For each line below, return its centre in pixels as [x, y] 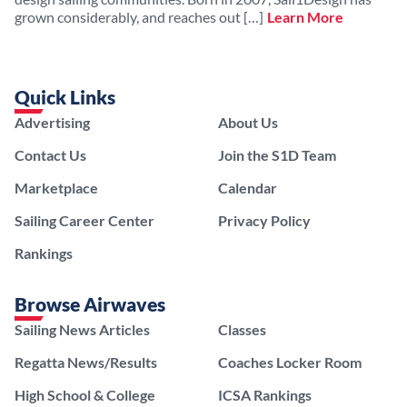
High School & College [85, 395]
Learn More [305, 17]
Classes [242, 330]
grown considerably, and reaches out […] [139, 17]
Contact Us [50, 155]
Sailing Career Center [84, 221]
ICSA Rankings [265, 395]
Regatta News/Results [86, 362]
